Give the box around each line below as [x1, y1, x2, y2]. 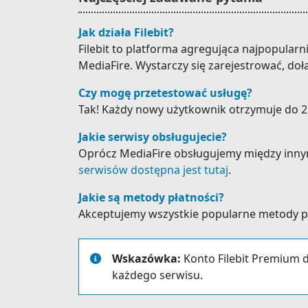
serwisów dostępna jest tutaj [78, 162, 228, 177]
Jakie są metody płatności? [78, 190, 224, 205]
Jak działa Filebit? [78, 25, 174, 40]
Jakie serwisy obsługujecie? [78, 129, 227, 144]
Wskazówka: [112, 251, 181, 266]
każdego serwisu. [112, 267, 203, 283]
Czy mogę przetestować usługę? [78, 85, 252, 100]
